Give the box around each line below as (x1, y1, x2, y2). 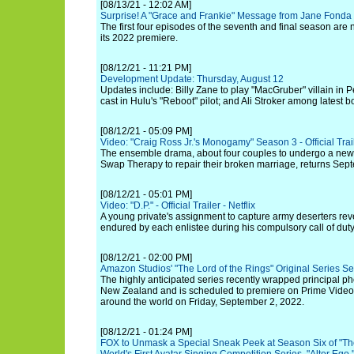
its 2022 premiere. (100, 32, 178, 43)
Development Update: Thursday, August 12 (100, 73, 284, 85)
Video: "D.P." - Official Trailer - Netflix (100, 200, 255, 211)
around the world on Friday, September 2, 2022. (100, 296, 304, 307)
